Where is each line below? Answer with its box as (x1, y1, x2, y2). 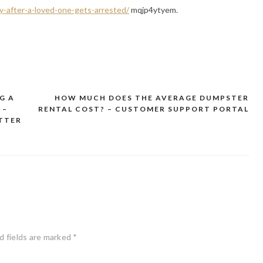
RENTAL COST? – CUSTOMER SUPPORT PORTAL (38, 104, 249, 113)
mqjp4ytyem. (129, 4, 178, 15)
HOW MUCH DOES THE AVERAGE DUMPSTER (55, 93, 249, 102)
